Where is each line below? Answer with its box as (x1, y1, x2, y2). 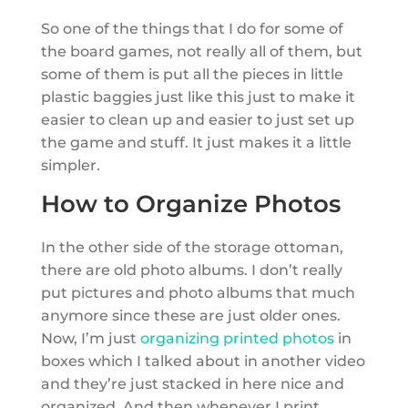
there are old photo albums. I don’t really (40, 261, 342, 279)
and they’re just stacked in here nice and (40, 375, 344, 393)
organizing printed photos (139, 330, 334, 347)
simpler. (40, 157, 100, 174)
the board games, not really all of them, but (40, 43, 362, 60)
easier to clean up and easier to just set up (40, 111, 354, 128)
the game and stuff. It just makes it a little (40, 134, 352, 151)
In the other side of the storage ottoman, (40, 239, 343, 256)
